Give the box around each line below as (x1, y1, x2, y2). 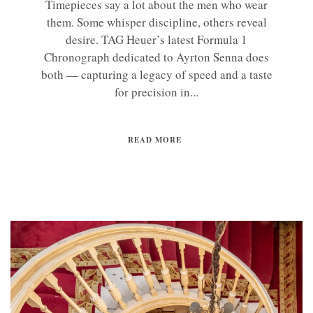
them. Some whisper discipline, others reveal (46, 13, 267, 30)
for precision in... (115, 83, 198, 100)
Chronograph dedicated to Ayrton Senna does (44, 48, 269, 65)
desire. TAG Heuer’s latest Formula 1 (66, 31, 247, 48)
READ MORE (128, 133, 182, 145)
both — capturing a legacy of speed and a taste (41, 66, 272, 82)
